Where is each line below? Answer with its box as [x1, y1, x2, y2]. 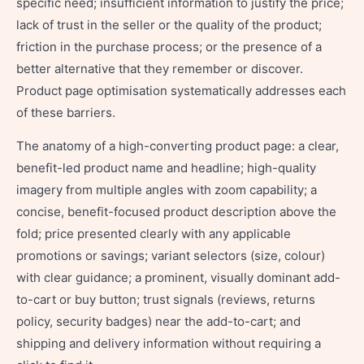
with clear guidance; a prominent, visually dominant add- [16, 270, 340, 285]
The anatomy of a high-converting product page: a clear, [16, 138, 339, 154]
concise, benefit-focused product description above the [16, 204, 336, 219]
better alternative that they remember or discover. [16, 61, 303, 76]
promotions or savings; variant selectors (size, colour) [16, 248, 325, 263]
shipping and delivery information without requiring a [16, 336, 321, 351]
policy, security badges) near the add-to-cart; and [16, 314, 301, 329]
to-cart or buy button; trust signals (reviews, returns [16, 292, 315, 307]
